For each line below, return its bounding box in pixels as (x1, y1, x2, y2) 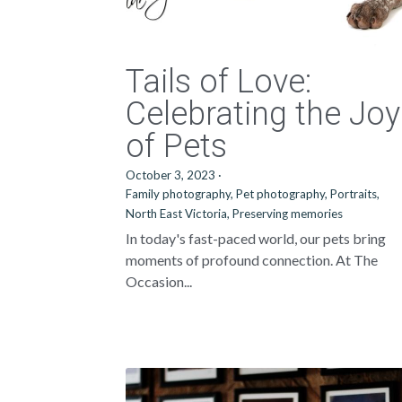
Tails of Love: (126, 63, 312, 100)
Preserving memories (232, 206, 344, 221)
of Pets (126, 127, 228, 165)
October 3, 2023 (126, 168, 216, 182)
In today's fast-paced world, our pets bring (126, 230, 387, 247)
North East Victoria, (126, 206, 231, 221)
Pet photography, (236, 187, 328, 201)
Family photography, (126, 187, 234, 201)
